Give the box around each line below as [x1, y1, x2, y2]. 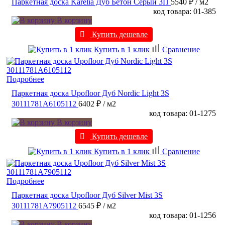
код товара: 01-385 [153, 7, 216, 16]
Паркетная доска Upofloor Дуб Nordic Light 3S [12, 88, 169, 97]
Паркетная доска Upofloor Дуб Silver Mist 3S [12, 190, 163, 199]
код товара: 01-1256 [149, 210, 216, 219]
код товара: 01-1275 [149, 108, 216, 118]
